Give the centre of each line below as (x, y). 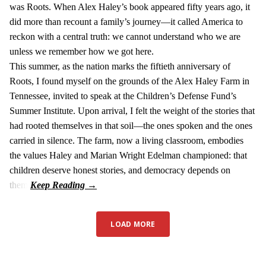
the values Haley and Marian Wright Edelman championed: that (128, 156)
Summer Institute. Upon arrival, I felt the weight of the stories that (132, 111)
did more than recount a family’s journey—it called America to (126, 22)
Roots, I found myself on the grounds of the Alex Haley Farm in (129, 81)
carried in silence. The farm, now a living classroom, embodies (126, 141)
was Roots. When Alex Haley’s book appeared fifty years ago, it (130, 7)
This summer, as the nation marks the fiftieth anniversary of (120, 66)
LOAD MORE (133, 224)
